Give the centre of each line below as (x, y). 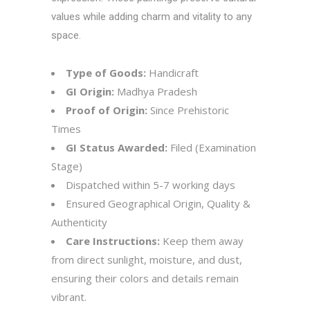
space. (66, 35)
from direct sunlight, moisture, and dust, (147, 259)
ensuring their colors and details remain (145, 278)
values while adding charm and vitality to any (152, 17)
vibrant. (69, 297)
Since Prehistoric (190, 110)
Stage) (67, 166)
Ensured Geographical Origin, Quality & (158, 203)
